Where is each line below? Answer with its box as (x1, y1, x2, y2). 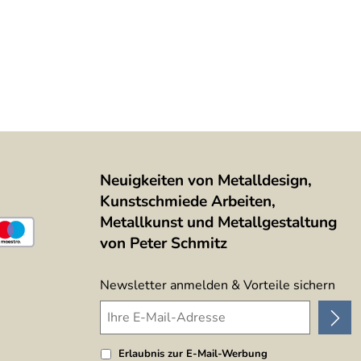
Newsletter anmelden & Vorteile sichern (100, 276, 335, 294)
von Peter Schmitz (100, 233, 227, 254)
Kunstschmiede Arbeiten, (100, 191, 276, 212)
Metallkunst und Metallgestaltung (100, 212, 337, 233)
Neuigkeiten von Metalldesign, (100, 170, 312, 191)
